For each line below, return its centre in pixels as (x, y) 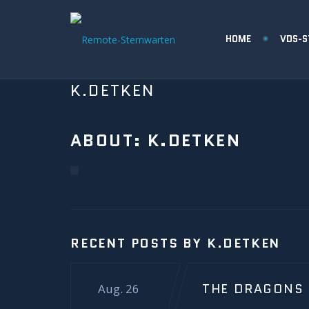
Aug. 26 (119, 289)
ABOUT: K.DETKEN (156, 140)
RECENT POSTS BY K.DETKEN (176, 243)
